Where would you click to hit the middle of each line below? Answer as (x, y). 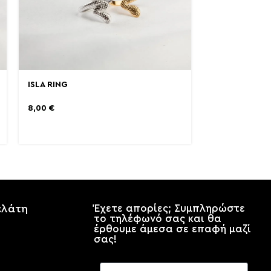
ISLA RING (47, 85)
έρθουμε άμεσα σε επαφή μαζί (172, 229)
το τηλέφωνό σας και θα (157, 219)
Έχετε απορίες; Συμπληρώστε (169, 209)
